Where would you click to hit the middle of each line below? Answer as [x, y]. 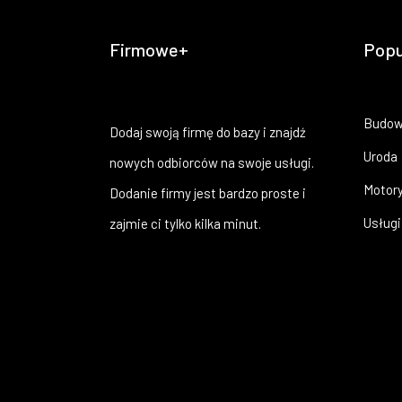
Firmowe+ [149, 49]
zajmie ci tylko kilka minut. [185, 223]
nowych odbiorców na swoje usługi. [212, 162]
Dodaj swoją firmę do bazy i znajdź [208, 132]
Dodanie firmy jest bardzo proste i [208, 193]
